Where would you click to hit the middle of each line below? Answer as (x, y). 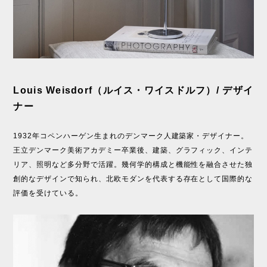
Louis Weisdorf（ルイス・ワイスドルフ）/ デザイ (133, 91)
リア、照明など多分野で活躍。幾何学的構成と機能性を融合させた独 (133, 165)
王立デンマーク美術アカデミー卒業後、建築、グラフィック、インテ (133, 150)
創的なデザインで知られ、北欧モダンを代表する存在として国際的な (133, 179)
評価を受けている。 (48, 193)
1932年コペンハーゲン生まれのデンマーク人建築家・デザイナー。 (131, 136)
